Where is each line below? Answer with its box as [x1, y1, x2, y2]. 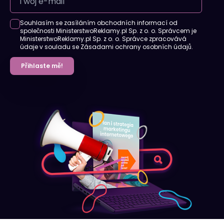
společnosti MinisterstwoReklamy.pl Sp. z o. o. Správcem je [20, 26, 196, 35]
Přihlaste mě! [21, 61, 63, 70]
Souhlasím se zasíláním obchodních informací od [20, 18, 177, 27]
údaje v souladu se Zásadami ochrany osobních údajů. [20, 42, 193, 51]
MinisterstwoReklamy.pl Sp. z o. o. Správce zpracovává [20, 34, 186, 43]
